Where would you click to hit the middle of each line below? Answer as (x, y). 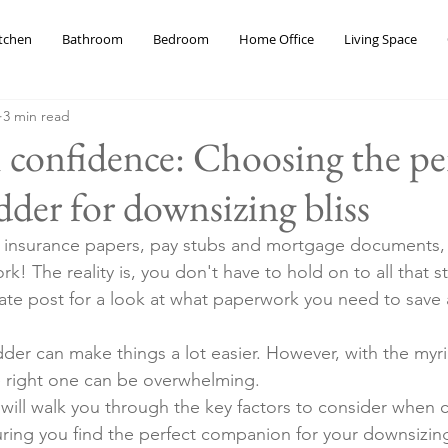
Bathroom (92, 39)
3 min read (36, 115)
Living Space (380, 39)
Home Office (276, 39)
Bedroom (181, 39)
